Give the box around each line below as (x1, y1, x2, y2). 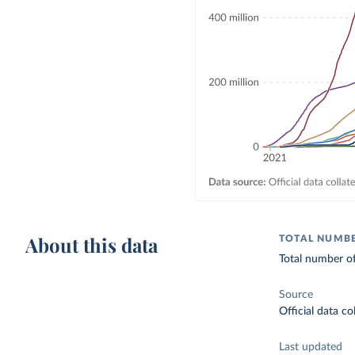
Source (279, 289, 314, 300)
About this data (25, 232, 158, 258)
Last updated (279, 342, 343, 353)
